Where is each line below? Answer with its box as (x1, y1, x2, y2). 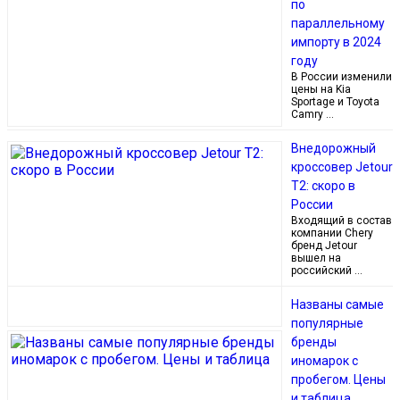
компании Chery (291, 227, 373, 240)
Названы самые (291, 297, 384, 312)
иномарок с (291, 354, 358, 369)
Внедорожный (291, 141, 376, 156)
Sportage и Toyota (291, 96, 379, 109)
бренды (291, 335, 337, 350)
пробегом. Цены (291, 372, 386, 387)
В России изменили (291, 71, 392, 84)
